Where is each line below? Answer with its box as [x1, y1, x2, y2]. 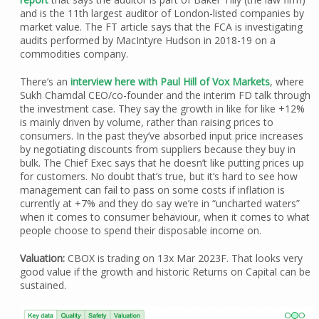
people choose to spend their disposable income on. [19, 224, 261, 238]
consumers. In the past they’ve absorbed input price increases [19, 129, 303, 143]
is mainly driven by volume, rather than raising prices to [19, 115, 273, 130]
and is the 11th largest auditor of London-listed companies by [19, 6, 304, 21]
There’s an [19, 75, 70, 89]
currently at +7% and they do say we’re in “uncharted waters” [19, 197, 300, 211]
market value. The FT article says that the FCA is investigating [19, 20, 303, 34]
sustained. [19, 278, 66, 293]
